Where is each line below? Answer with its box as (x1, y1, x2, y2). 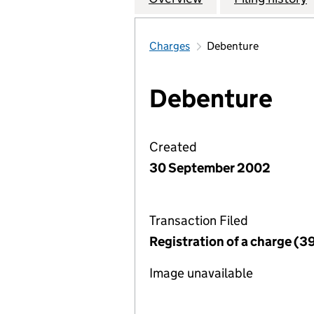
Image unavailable (149, 265, 253, 281)
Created (149, 139, 197, 155)
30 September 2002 (149, 160, 271, 176)
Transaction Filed (149, 212, 248, 228)
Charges (149, 39, 190, 53)
